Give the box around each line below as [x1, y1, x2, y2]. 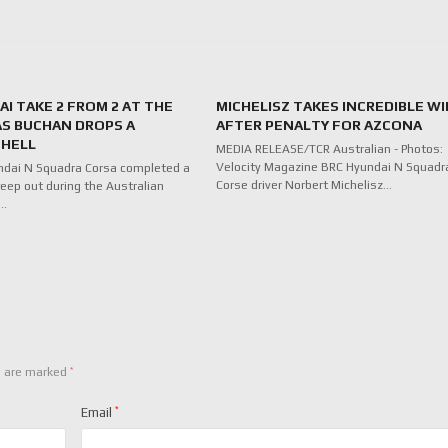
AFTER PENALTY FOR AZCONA [215, 116, 422, 133]
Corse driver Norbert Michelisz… [215, 177, 392, 192]
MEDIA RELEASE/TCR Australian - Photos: [215, 141, 443, 156]
